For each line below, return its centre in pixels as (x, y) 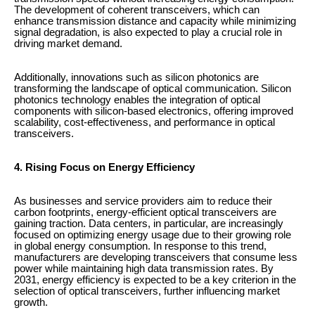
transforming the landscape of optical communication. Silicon (153, 89)
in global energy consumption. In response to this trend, (140, 246)
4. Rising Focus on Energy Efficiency (104, 167)
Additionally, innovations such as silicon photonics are (136, 77)
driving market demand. (68, 44)
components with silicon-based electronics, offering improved (154, 111)
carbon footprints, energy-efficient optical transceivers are (145, 212)
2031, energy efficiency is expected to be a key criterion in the (155, 280)
